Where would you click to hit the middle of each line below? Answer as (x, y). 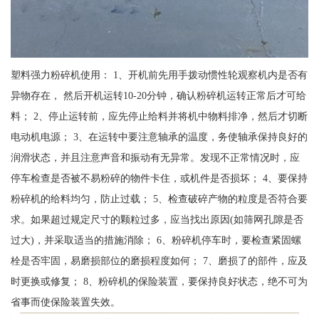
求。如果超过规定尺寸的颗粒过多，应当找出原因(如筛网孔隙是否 (157, 219)
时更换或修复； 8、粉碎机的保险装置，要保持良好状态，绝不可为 (159, 281)
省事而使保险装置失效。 (65, 302)
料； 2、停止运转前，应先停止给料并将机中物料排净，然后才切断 (159, 116)
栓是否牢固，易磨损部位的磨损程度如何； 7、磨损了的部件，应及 (159, 260)
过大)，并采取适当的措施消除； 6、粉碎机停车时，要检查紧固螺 (156, 240)
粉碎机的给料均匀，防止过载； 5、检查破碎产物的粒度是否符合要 (159, 198)
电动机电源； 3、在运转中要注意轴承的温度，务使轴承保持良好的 (159, 136)
